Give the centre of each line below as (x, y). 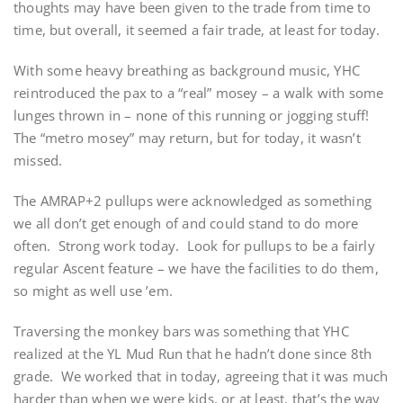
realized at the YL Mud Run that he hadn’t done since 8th (193, 354)
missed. (38, 160)
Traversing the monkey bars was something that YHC (181, 331)
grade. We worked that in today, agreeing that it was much (201, 376)
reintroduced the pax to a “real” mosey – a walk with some (199, 93)
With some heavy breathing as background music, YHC (187, 70)
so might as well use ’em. (93, 291)
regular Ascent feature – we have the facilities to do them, (196, 268)
